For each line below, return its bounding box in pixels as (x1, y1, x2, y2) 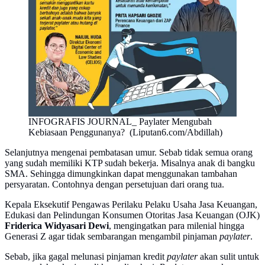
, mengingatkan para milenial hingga (109, 220, 244, 231)
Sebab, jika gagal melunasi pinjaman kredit (5, 251, 167, 261)
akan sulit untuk (198, 251, 259, 261)
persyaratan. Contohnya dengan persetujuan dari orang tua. (5, 179, 224, 189)
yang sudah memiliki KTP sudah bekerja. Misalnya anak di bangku (5, 157, 255, 168)
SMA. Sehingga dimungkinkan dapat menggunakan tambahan (5, 168, 237, 179)
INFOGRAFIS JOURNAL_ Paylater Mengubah (28, 116, 212, 127)
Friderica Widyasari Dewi (5, 220, 109, 231)
